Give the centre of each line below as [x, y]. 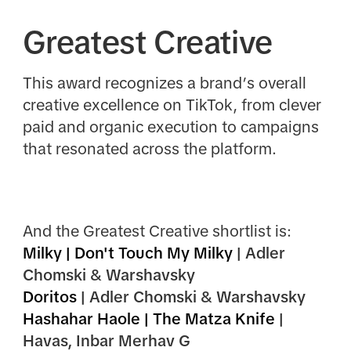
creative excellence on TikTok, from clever [172, 105]
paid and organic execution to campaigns [170, 127]
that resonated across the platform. [149, 149]
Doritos [51, 297]
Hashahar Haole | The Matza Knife [148, 318]
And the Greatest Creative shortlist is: [157, 231]
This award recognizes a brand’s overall [164, 83]
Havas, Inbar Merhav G [106, 340]
